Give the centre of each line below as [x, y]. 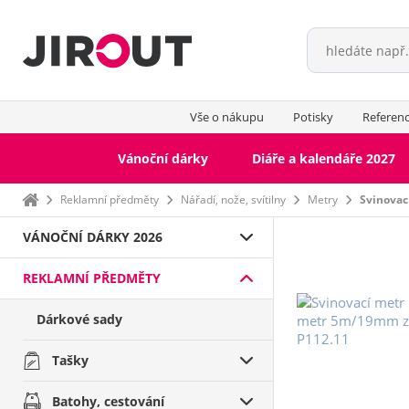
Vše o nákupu [226, 117]
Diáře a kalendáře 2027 [323, 158]
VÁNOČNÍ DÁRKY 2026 [93, 237]
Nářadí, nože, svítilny [233, 199]
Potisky [313, 117]
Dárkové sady [79, 319]
